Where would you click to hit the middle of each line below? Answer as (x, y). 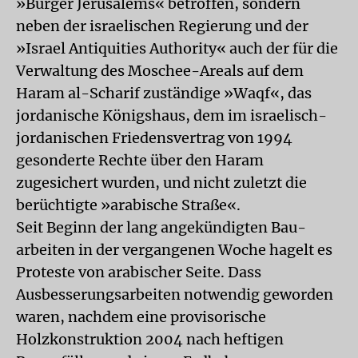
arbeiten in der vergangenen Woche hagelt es (174, 250)
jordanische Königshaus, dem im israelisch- (171, 115)
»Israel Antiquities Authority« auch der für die (177, 48)
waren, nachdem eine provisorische (141, 317)
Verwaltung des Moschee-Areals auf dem (160, 71)
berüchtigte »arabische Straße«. (128, 205)
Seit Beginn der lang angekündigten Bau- (161, 227)
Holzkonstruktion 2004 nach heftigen (150, 339)
